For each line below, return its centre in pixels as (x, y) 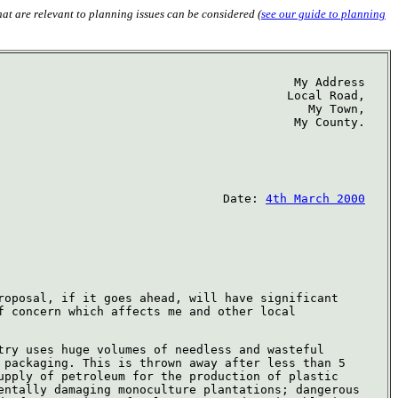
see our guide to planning (323, 14)
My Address (330, 82)
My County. (330, 122)
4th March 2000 (315, 199)
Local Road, (326, 96)
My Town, (337, 109)
